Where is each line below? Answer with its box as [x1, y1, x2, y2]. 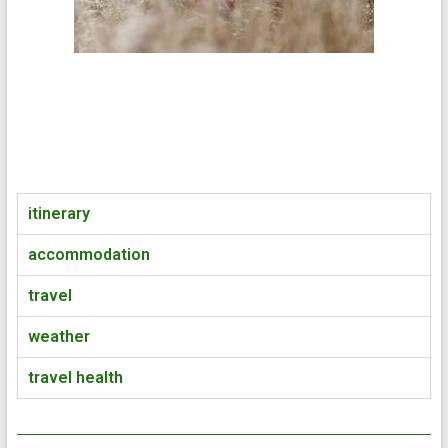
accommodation [27, 244, 150, 264]
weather [27, 326, 90, 346]
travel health [27, 367, 123, 387]
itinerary [27, 203, 90, 223]
